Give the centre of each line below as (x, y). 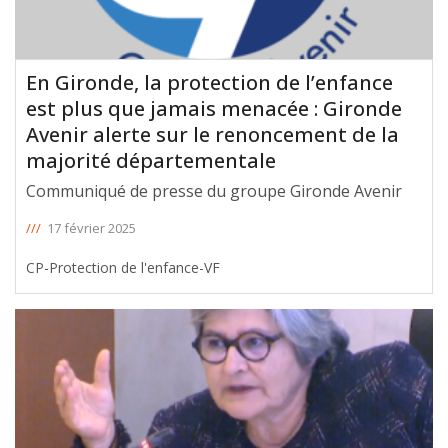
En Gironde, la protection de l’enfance (209, 82)
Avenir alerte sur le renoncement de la (212, 134)
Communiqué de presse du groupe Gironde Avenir (214, 190)
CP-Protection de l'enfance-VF (123, 267)
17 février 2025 (91, 227)
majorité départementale (151, 160)
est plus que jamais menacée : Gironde (214, 108)
